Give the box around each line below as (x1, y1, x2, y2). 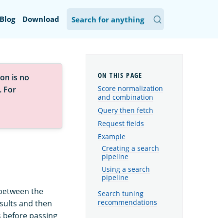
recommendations (98, 198, 157, 207)
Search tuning (98, 189, 144, 199)
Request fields (98, 118, 144, 128)
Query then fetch (98, 105, 153, 115)
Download (22, 14, 59, 24)
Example (98, 131, 126, 141)
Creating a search (102, 144, 159, 153)
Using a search (102, 164, 150, 174)
